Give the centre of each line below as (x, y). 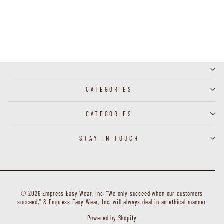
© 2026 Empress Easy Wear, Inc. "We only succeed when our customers (112, 194)
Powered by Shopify (112, 218)
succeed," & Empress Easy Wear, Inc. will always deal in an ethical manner (112, 202)
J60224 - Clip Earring (48, 24)
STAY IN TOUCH (109, 138)
